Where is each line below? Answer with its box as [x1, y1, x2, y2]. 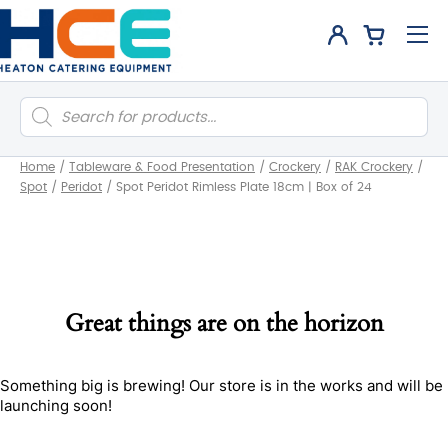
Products [19, 96, 84, 111]
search [19, 111, 70, 126]
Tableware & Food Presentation [69, 161, 255, 173]
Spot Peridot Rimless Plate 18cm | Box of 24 [116, 181, 372, 193]
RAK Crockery [335, 161, 413, 173]
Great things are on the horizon [64, 307, 384, 340]
